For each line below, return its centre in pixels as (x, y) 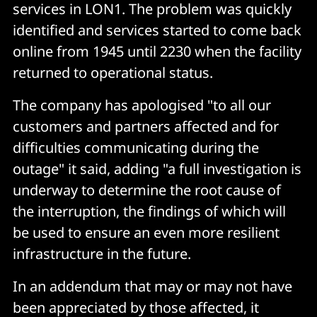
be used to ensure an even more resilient (146, 232)
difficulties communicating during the (136, 147)
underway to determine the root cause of (147, 190)
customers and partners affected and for (146, 126)
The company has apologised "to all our (142, 105)
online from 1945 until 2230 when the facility (157, 51)
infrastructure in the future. (102, 253)
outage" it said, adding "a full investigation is (157, 168)
